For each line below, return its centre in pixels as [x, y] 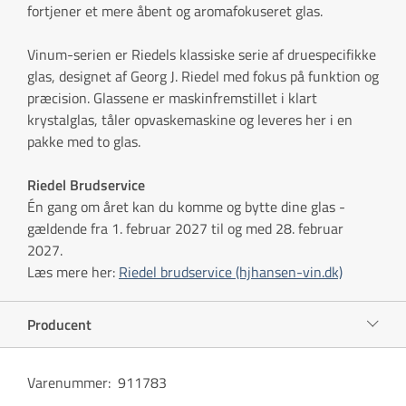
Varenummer [68, 382]
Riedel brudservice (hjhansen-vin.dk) [231, 271]
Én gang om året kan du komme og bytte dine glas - [186, 206]
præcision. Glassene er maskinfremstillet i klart [172, 97]
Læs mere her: [73, 271]
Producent [59, 324]
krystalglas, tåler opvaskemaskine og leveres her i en [190, 119]
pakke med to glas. [84, 141]
